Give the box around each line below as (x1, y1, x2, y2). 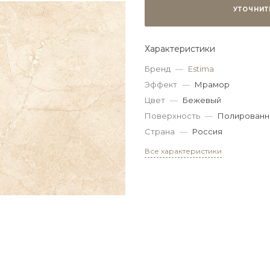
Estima (188, 63, 214, 74)
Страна (145, 126, 175, 136)
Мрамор (195, 79, 230, 89)
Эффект (145, 79, 177, 89)
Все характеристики (145, 146, 222, 155)
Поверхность (145, 110, 200, 121)
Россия (192, 126, 222, 136)
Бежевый (183, 95, 221, 105)
